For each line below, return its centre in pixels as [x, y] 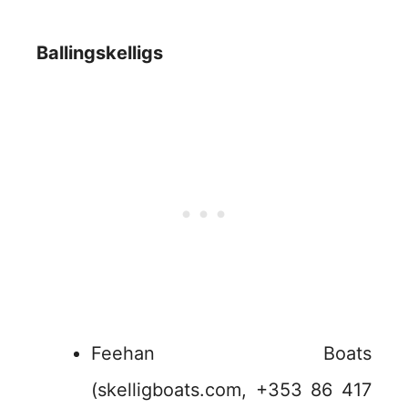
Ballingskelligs [100, 53]
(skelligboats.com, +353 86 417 [231, 390]
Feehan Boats [231, 354]
